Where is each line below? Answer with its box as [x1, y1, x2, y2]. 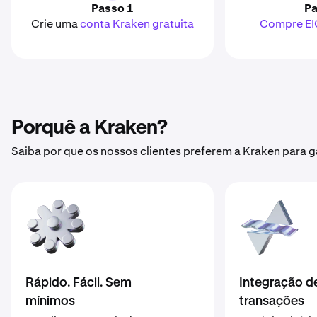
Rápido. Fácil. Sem [25, 277, 132, 289]
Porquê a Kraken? [11, 118, 167, 138]
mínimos [25, 295, 75, 308]
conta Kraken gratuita [79, 16, 194, 31]
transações [238, 295, 304, 308]
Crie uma [30, 16, 80, 31]
